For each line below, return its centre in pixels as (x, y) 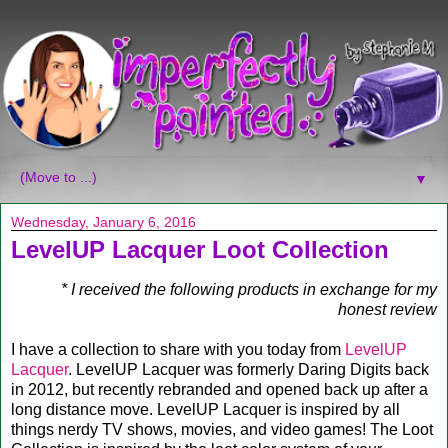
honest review (387, 309)
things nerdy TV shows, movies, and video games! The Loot (222, 429)
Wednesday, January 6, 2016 (103, 222)
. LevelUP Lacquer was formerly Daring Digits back (248, 369)
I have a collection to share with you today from (178, 349)
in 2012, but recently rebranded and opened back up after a (219, 389)
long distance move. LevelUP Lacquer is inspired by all (205, 409)
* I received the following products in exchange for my (249, 289)
